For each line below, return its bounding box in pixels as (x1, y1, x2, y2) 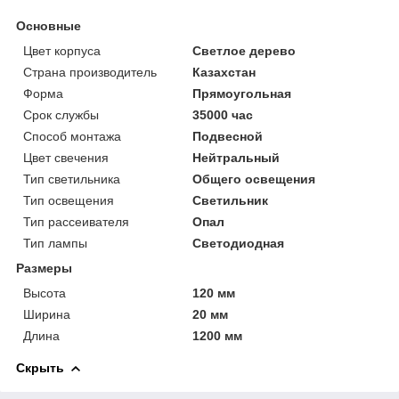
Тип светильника (23, 171, 120, 186)
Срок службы (23, 107, 99, 122)
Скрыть (16, 360, 64, 375)
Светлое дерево (192, 43, 297, 58)
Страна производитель (23, 64, 157, 79)
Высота (23, 285, 66, 300)
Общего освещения (192, 171, 316, 186)
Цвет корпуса (23, 43, 101, 58)
